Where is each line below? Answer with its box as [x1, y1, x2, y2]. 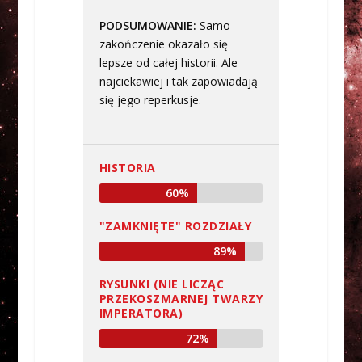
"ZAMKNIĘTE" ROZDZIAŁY [99, 217, 252, 234]
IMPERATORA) [99, 305, 183, 321]
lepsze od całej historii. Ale [99, 55, 238, 71]
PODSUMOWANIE [99, 18, 193, 34]
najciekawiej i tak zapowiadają [99, 74, 258, 90]
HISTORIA [99, 159, 156, 175]
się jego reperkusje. [99, 92, 201, 108]
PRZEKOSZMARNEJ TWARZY [99, 290, 263, 306]
